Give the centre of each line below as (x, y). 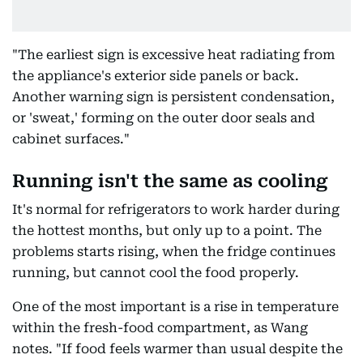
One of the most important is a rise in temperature (175, 307)
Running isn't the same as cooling (170, 181)
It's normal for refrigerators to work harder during (176, 209)
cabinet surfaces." (71, 139)
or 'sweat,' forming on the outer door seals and (164, 118)
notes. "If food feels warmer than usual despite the (177, 349)
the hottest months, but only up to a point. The (167, 231)
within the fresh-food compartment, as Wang (160, 328)
